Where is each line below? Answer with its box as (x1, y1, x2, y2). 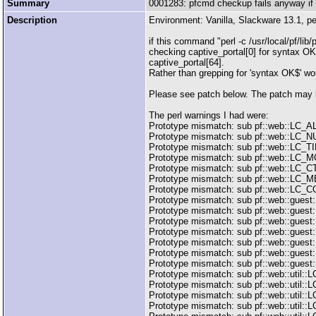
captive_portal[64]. (149, 57, 224, 68)
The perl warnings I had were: (149, 110, 269, 121)
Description (7, 15, 57, 25)
